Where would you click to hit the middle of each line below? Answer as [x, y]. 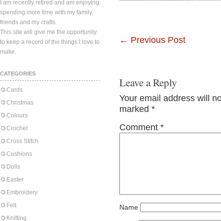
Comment [140, 127]
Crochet [17, 128]
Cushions [19, 154]
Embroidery [22, 192]
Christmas [20, 103]
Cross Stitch [22, 141]
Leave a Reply [148, 82]
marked [135, 109]
